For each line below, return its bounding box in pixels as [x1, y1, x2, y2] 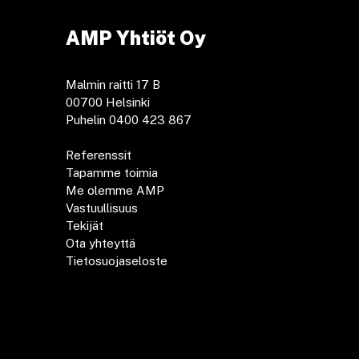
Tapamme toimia [66, 166, 158, 179]
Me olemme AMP [66, 184, 164, 197]
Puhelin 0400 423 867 [66, 112, 192, 127]
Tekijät [66, 219, 103, 232]
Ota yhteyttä [66, 236, 135, 250]
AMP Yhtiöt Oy [66, 26, 206, 49]
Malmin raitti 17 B [66, 77, 160, 91]
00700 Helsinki [66, 95, 150, 109]
